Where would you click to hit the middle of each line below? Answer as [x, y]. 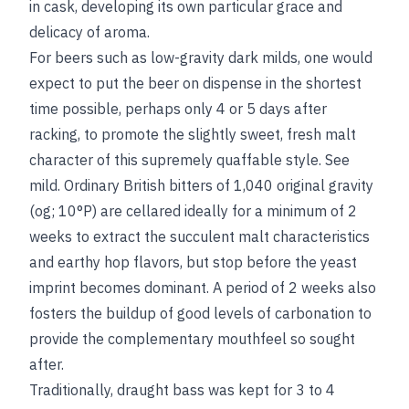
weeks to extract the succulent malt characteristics [199, 237]
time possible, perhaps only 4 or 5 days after [178, 109]
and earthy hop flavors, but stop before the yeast [193, 262]
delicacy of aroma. [89, 32]
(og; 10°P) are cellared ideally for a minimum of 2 [193, 211]
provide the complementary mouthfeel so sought [192, 339]
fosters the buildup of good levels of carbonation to [200, 314]
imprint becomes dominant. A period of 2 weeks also [203, 288]
